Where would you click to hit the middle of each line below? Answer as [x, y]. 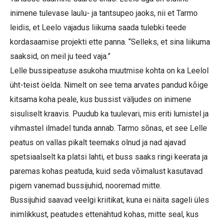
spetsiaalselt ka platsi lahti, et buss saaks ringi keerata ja [109, 157]
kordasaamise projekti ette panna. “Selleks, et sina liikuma [110, 42]
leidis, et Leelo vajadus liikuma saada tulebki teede [98, 28]
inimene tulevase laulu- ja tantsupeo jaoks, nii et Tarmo [104, 13]
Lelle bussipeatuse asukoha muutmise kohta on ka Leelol [109, 71]
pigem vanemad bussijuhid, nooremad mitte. [86, 186]
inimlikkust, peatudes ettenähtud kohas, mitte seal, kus [104, 215]
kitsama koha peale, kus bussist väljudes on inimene [101, 100]
